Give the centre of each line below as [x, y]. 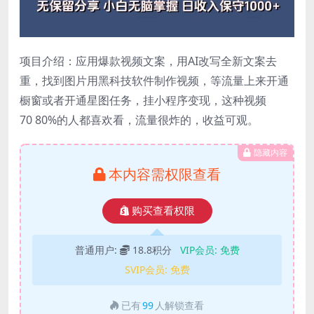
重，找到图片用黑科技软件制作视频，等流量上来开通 [154, 80]
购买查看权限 [163, 211]
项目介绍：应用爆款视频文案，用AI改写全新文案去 [148, 61]
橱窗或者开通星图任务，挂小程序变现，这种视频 [143, 100]
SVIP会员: [147, 269]
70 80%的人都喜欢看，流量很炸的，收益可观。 [139, 120]
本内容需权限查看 [165, 174]
